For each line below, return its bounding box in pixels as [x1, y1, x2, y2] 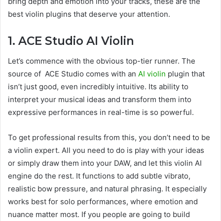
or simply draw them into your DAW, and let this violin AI [8, 158, 202, 168]
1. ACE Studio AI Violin [8, 34, 134, 48]
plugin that [166, 69, 205, 78]
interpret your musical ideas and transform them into [8, 94, 191, 104]
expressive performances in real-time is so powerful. [8, 107, 196, 117]
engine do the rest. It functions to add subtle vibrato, [8, 171, 190, 181]
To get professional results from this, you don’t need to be [8, 132, 210, 142]
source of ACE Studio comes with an [8, 69, 138, 78]
